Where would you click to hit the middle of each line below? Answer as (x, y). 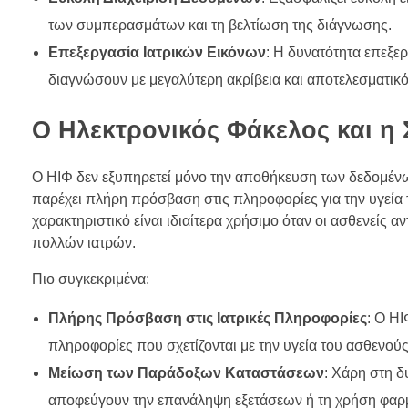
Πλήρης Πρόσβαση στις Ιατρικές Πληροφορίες (207, 318)
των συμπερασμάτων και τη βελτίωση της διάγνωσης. (219, 25)
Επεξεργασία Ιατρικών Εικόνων (157, 52)
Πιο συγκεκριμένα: (91, 279)
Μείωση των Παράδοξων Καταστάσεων (186, 372)
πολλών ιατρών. (84, 242)
